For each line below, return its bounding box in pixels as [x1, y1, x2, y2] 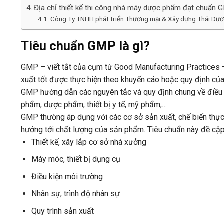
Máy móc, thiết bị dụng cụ [31, 154, 120, 164]
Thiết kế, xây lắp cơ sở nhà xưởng [31, 137, 146, 147]
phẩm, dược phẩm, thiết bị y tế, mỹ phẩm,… [21, 99, 167, 109]
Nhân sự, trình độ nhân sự [31, 189, 120, 199]
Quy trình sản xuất [31, 206, 94, 216]
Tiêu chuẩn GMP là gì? [21, 38, 150, 53]
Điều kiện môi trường [31, 171, 103, 181]
